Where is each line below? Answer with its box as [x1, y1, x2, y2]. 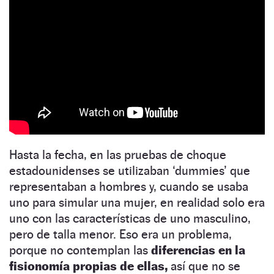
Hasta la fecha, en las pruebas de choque [9, 147, 226, 163]
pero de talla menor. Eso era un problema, [9, 227, 232, 242]
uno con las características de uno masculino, [9, 211, 251, 226]
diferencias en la [151, 243, 245, 258]
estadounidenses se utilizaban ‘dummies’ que [9, 163, 250, 179]
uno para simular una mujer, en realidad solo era [9, 195, 265, 210]
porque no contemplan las [9, 243, 151, 258]
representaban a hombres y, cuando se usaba [9, 179, 248, 194]
